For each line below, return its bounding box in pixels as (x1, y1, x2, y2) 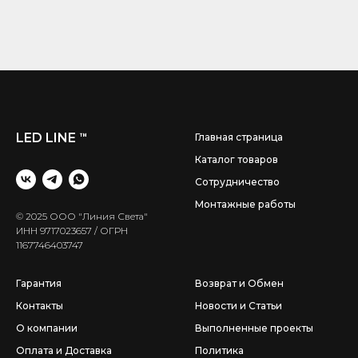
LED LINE (16, 130, 79, 146)
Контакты (16, 300, 63, 312)
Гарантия (16, 277, 62, 290)
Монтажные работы (195, 198, 296, 211)
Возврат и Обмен (195, 277, 284, 290)
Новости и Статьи (195, 300, 282, 312)
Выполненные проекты (195, 322, 313, 335)
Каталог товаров (195, 153, 278, 166)
